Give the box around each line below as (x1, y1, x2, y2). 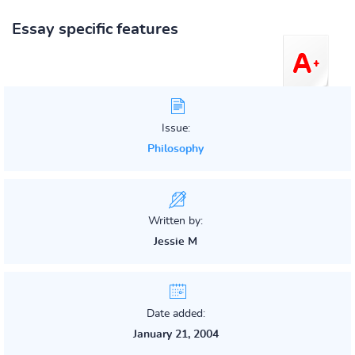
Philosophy (147, 143, 204, 155)
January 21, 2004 (132, 329, 219, 340)
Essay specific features (12, 21, 178, 37)
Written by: (148, 216, 203, 227)
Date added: (146, 308, 205, 319)
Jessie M (154, 236, 197, 247)
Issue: (161, 123, 190, 134)
